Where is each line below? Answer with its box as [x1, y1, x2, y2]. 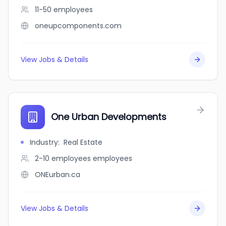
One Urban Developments [51, 110, 166, 123]
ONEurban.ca [35, 169, 80, 180]
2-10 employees [35, 153, 91, 163]
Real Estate [64, 137, 102, 147]
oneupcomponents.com [35, 21, 122, 31]
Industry [30, 137, 58, 147]
